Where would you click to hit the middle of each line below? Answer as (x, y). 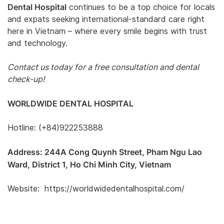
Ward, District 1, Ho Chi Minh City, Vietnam (89, 164)
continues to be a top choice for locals (141, 7)
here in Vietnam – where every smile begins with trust (107, 31)
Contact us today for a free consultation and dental (103, 67)
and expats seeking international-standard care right (106, 19)
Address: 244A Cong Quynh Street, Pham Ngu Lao (105, 152)
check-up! (26, 79)
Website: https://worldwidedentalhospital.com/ (96, 188)
